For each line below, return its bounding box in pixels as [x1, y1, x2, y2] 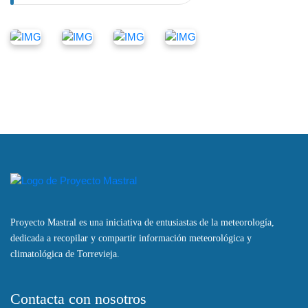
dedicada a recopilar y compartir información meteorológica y [10, 233, 252, 244]
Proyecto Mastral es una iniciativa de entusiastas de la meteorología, [10, 217, 274, 228]
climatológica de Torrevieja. [10, 249, 120, 260]
